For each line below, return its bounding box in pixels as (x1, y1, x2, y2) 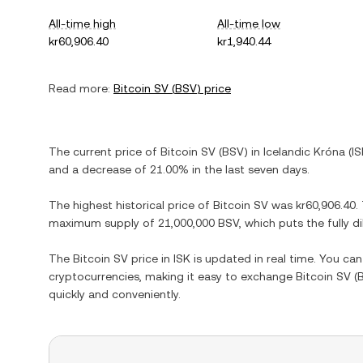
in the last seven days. (189, 163, 310, 176)
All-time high (49, 17, 116, 30)
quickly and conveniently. (49, 288, 181, 301)
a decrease (72, 163, 131, 176)
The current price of (49, 145, 160, 158)
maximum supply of (49, 216, 158, 229)
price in (128, 252, 173, 265)
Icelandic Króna (263, 145, 345, 158)
